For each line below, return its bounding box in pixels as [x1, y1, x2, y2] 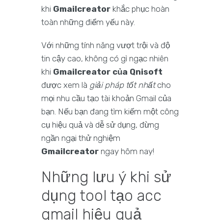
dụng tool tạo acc [41, 187, 162, 205]
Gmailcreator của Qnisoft [53, 67, 163, 77]
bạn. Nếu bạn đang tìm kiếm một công [41, 107, 179, 117]
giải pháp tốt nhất [89, 80, 155, 90]
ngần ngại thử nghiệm [41, 133, 120, 143]
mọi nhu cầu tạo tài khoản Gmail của [41, 93, 171, 104]
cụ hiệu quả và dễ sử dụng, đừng [41, 120, 159, 130]
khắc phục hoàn [110, 4, 169, 14]
